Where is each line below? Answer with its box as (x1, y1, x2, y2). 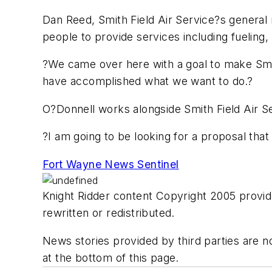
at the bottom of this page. (42, 251, 179, 264)
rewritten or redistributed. (42, 206, 175, 219)
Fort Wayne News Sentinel (42, 157, 179, 171)
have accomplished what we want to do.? (42, 75, 253, 88)
